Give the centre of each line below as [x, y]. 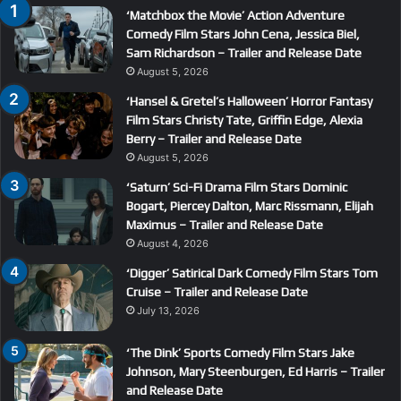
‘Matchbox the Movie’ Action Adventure [235, 15]
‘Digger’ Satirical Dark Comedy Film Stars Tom [252, 273]
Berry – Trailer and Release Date [214, 138]
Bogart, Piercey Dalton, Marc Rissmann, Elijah [250, 205]
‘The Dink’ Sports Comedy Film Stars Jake [240, 352]
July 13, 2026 [168, 310]
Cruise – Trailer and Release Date [217, 291]
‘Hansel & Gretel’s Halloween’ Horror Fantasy [249, 101]
